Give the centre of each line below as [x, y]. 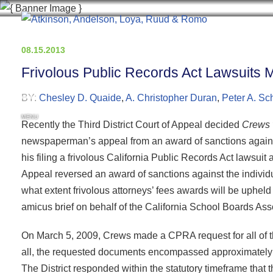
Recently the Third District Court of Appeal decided [132, 125]
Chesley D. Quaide [80, 98]
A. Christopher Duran [171, 98]
